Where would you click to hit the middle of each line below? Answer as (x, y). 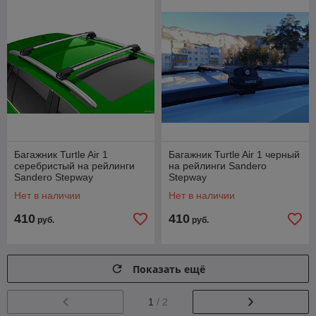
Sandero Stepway (54, 177)
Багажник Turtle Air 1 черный (234, 154)
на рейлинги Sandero (218, 166)
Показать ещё (169, 269)
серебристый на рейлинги (74, 166)
